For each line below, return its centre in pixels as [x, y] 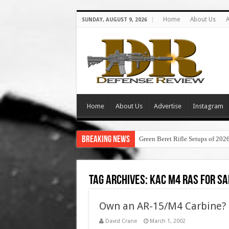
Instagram [208, 106]
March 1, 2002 [167, 221]
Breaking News [106, 140]
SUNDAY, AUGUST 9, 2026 [114, 20]
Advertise [167, 106]
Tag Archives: [119, 181]
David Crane [121, 221]
